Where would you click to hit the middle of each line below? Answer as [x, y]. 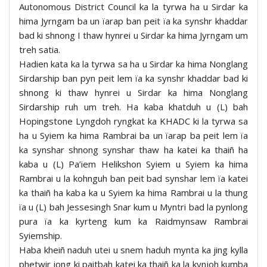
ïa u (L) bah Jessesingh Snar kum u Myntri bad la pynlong [133, 207]
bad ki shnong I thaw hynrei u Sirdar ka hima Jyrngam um [133, 35]
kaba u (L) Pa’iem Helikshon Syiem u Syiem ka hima [133, 164]
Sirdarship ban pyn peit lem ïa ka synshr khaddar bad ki [133, 78]
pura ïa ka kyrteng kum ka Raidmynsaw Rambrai [133, 221]
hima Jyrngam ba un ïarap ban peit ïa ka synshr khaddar [133, 21]
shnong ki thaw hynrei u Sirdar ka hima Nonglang [133, 92]
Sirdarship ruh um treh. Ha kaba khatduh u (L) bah [133, 106]
